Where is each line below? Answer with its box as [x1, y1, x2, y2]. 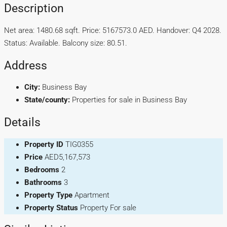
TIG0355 [65, 139, 93, 149]
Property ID [24, 139, 63, 149]
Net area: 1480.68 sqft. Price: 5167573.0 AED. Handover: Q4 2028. [4, 26, 221, 35]
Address [4, 58, 47, 72]
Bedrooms [24, 165, 59, 174]
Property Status [24, 203, 78, 212]
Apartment [74, 190, 109, 200]
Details [4, 116, 41, 129]
